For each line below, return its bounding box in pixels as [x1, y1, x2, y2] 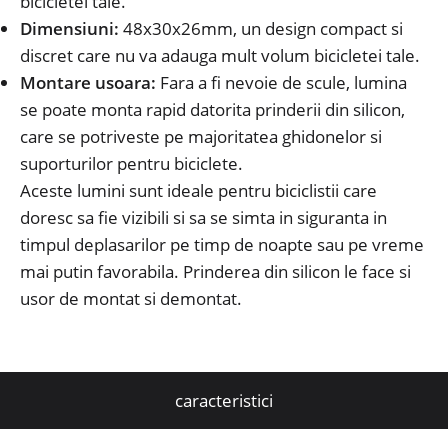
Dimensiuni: [20, 16, 119, 40]
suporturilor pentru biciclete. [20, 151, 243, 175]
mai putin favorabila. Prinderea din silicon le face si [20, 259, 411, 283]
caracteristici [175, 388, 273, 412]
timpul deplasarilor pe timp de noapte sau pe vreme [20, 232, 424, 256]
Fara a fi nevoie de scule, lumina [156, 70, 407, 94]
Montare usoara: [20, 70, 156, 94]
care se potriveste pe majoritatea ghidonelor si [20, 124, 382, 148]
